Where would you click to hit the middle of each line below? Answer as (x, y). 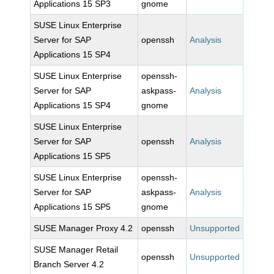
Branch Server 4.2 (69, 264)
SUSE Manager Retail (76, 250)
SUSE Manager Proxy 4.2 (83, 228)
